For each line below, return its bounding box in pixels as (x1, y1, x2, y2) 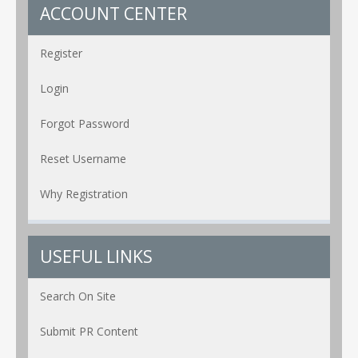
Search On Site (40, 288, 116, 304)
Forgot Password (40, 116, 129, 132)
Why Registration (40, 186, 128, 202)
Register (40, 46, 82, 62)
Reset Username (40, 151, 126, 167)
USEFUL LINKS (40, 245, 153, 268)
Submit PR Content (40, 324, 138, 340)
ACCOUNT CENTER (40, 2, 187, 26)
